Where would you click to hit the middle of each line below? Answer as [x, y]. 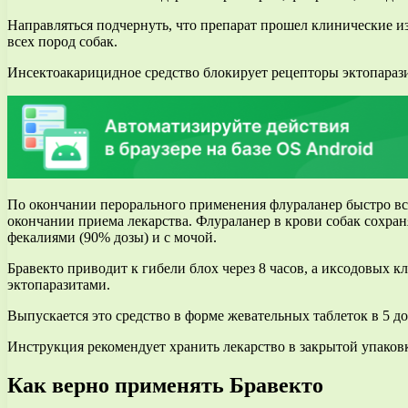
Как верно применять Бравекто [165, 385]
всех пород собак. [62, 41]
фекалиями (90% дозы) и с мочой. [112, 237]
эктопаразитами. [59, 284]
